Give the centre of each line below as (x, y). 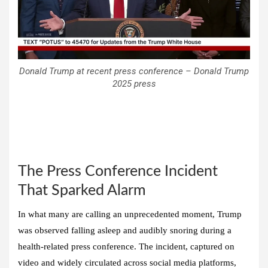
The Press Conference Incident (118, 172)
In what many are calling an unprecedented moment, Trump (130, 214)
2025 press (134, 84)
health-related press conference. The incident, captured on (126, 247)
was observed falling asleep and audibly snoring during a (125, 231)
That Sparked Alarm (82, 191)
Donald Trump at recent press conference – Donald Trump (134, 71)
